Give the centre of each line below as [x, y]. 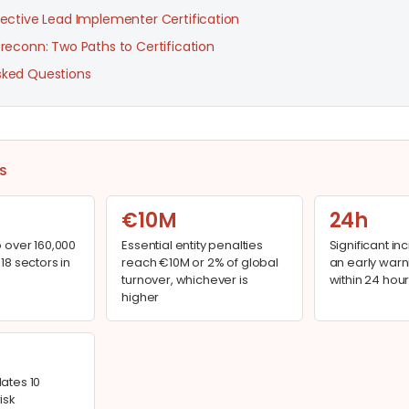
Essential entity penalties [192, 245]
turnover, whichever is [185, 279]
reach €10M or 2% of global [200, 262]
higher [141, 297]
